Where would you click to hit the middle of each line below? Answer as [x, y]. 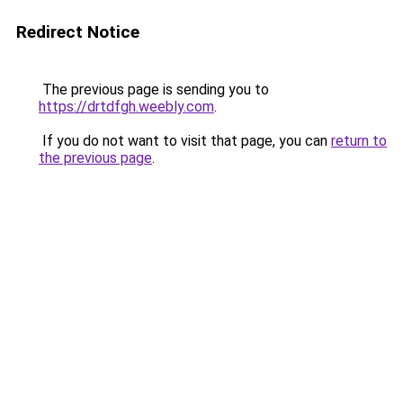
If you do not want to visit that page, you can [185, 141]
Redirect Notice [78, 32]
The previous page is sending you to [154, 90]
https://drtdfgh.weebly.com [126, 107]
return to [359, 141]
